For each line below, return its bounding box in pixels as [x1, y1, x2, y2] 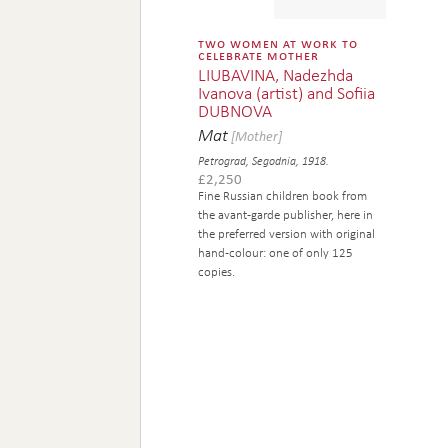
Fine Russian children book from [198, 187, 368, 204]
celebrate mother [198, 45, 320, 64]
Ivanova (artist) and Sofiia [198, 80, 376, 104]
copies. [198, 263, 236, 280]
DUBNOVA [198, 98, 273, 122]
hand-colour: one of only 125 [198, 244, 354, 261]
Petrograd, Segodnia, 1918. [198, 153, 330, 168]
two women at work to [198, 33, 359, 52]
